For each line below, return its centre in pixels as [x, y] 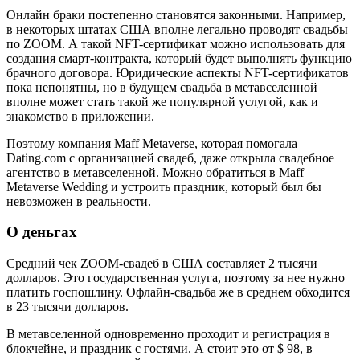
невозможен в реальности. [79, 201]
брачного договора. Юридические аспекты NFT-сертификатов [178, 72]
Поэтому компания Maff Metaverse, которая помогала [152, 143]
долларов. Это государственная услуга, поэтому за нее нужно [176, 278]
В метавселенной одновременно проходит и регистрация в [168, 334]
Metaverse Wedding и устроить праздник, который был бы [164, 186]
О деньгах [42, 232]
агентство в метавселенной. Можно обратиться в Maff [155, 172]
